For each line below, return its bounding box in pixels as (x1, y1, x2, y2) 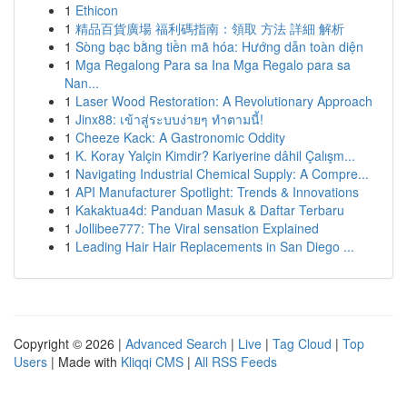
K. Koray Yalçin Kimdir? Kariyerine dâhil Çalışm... (75, 146, 355, 164)
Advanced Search (125, 334, 227, 352)
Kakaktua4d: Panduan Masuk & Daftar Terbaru (75, 201, 344, 219)
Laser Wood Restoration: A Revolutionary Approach (75, 92, 372, 110)
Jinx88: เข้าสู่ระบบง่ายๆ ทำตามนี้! (75, 110, 263, 128)
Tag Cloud (273, 334, 332, 352)
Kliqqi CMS (121, 352, 184, 371)
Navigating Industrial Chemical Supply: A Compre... (75, 164, 369, 183)
